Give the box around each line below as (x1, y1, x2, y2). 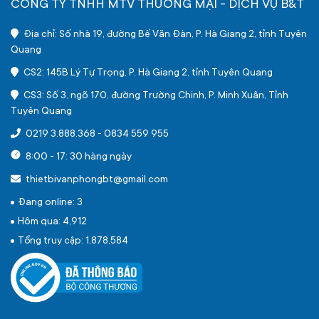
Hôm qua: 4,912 (18, 216, 87, 228)
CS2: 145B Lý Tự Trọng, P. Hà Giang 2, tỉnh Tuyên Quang (21, 68, 273, 79)
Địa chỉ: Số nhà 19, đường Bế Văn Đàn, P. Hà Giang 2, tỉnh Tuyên (21, 29, 307, 41)
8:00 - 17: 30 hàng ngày (23, 152, 132, 163)
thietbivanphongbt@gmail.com (23, 174, 168, 186)
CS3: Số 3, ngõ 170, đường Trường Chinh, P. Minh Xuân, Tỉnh (21, 90, 288, 102)
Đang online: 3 (18, 197, 83, 209)
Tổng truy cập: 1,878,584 (18, 236, 128, 247)
